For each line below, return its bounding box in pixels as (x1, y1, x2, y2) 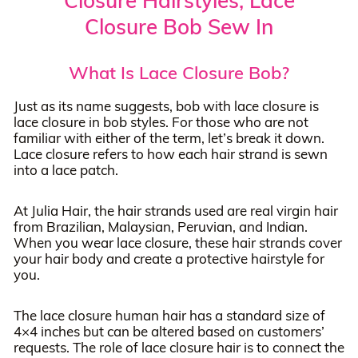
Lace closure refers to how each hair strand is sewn (13, 145, 328, 162)
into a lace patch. (13, 161, 118, 178)
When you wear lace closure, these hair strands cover (13, 233, 342, 251)
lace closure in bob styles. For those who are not (13, 113, 308, 130)
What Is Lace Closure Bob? (69, 62, 289, 84)
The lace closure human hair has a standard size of (13, 306, 325, 324)
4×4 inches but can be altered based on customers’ (13, 322, 324, 340)
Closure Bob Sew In (85, 13, 273, 40)
